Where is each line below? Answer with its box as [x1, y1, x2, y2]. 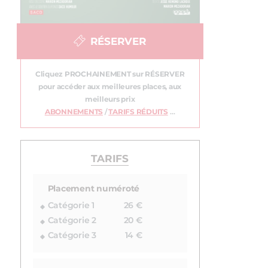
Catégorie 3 [47, 231, 96, 240]
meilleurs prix [84, 95, 135, 103]
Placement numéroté [47, 184, 139, 193]
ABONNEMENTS [44, 108, 103, 115]
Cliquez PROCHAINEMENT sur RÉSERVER [35, 70, 185, 78]
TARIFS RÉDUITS [108, 108, 168, 115]
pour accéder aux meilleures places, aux [38, 83, 182, 90]
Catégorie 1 [47, 201, 95, 210]
